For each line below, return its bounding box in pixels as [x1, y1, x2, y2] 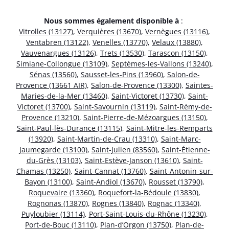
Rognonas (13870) [28, 198, 88, 209]
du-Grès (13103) [26, 155, 81, 166]
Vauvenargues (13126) [21, 48, 96, 58]
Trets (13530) [100, 48, 144, 58]
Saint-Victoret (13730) [111, 91, 184, 101]
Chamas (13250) [16, 166, 71, 176]
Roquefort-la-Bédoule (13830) [98, 188, 198, 198]
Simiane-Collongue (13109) [16, 59, 107, 69]
